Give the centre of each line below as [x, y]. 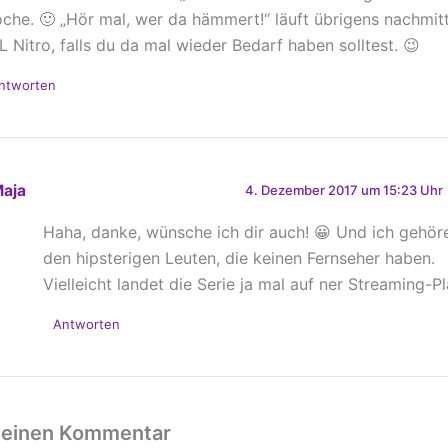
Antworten [86, 323]
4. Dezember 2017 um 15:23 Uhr [343, 189]
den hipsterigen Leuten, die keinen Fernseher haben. [239, 257]
